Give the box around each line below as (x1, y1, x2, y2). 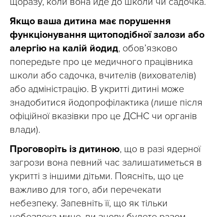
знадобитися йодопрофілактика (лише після (10, 97, 202, 109)
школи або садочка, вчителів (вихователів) (10, 70, 196, 82)
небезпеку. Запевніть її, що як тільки (10, 198, 168, 210)
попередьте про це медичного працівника (10, 56, 193, 68)
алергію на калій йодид (10, 43, 118, 55)
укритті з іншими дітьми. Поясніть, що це (10, 170, 184, 183)
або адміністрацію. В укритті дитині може (10, 83, 184, 95)
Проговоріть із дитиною (10, 143, 120, 155)
